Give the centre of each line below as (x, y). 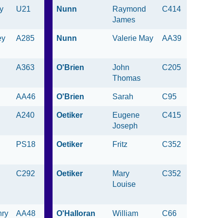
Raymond (129, 9)
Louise (125, 184)
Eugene (126, 115)
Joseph (125, 126)
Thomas (127, 78)
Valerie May (133, 38)
